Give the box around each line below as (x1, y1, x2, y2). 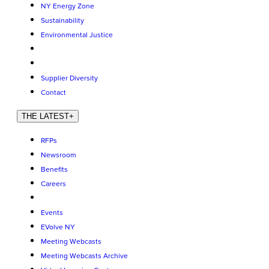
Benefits (41, 165, 68, 174)
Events (41, 208, 63, 217)
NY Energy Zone (41, 2, 94, 11)
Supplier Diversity (41, 74, 98, 83)
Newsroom (41, 151, 76, 160)
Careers (41, 180, 66, 189)
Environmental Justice (41, 31, 113, 40)
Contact (41, 88, 66, 97)
